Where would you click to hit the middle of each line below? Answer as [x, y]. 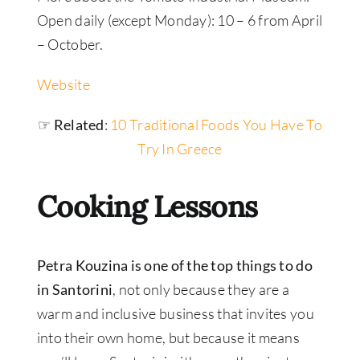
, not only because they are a [201, 290]
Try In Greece [180, 149]
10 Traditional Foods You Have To [216, 125]
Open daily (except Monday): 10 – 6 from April [180, 20]
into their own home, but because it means [168, 338]
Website [63, 85]
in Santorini [75, 290]
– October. [70, 45]
